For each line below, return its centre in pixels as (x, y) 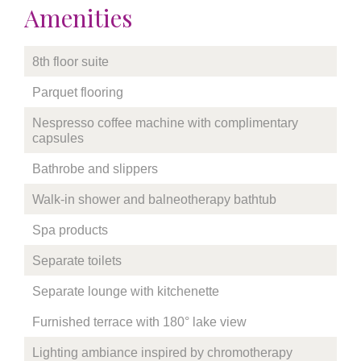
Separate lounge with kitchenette (126, 291)
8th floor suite (71, 62)
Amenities (78, 18)
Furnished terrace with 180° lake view (139, 322)
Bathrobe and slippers (95, 169)
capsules (58, 138)
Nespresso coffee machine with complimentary (165, 123)
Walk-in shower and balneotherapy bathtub (154, 199)
